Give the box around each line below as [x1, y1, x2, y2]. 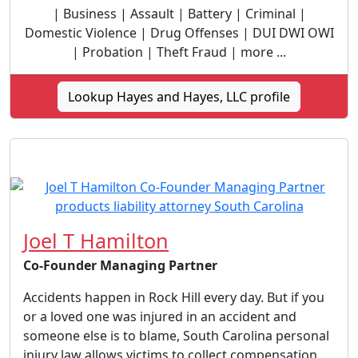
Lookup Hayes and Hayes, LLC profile [68, 88, 290, 105]
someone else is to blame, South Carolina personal [23, 327, 329, 344]
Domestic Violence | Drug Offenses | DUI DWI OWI [24, 24, 334, 42]
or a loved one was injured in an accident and [23, 308, 296, 325]
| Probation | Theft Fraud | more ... [72, 43, 286, 61]
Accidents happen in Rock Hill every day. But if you [23, 288, 324, 306]
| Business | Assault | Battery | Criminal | [52, 5, 306, 22]
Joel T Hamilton [23, 227, 169, 254]
